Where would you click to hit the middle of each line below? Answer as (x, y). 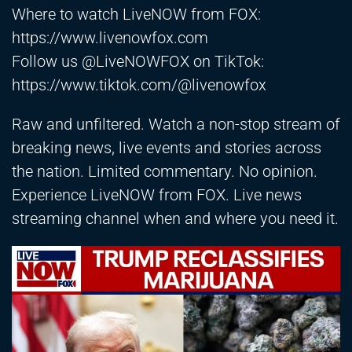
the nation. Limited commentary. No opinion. (165, 172)
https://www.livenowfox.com (110, 38)
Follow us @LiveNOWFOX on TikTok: (138, 62)
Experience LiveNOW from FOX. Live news (157, 195)
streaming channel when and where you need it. (175, 219)
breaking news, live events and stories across (167, 148)
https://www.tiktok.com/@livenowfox (139, 85)
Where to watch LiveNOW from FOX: (136, 15)
